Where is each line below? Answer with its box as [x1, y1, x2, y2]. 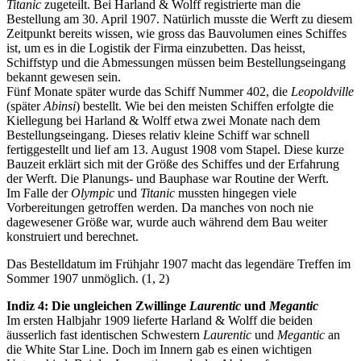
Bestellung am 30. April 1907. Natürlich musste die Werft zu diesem [6, 12, 352, 27]
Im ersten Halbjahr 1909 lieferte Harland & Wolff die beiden [6, 313, 313, 328]
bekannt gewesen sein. [6, 70, 121, 85]
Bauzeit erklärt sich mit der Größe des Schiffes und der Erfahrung [6, 157, 339, 172]
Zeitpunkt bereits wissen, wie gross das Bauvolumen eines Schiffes [6, 27, 346, 41]
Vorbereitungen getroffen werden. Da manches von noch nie [6, 201, 313, 215]
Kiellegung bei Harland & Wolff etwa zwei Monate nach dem [6, 114, 320, 128]
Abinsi [44, 99, 76, 114]
